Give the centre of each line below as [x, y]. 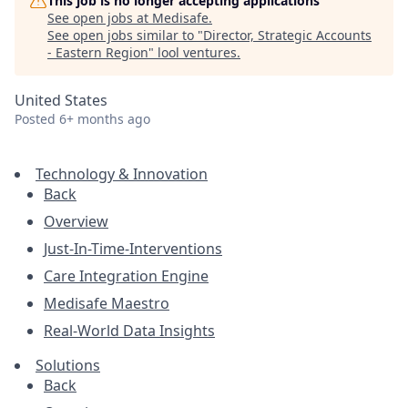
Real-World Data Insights [129, 331]
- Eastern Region [98, 52]
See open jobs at [100, 18]
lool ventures [197, 52]
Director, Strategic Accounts [287, 35]
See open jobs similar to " [125, 35]
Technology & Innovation [122, 174]
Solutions [68, 365]
